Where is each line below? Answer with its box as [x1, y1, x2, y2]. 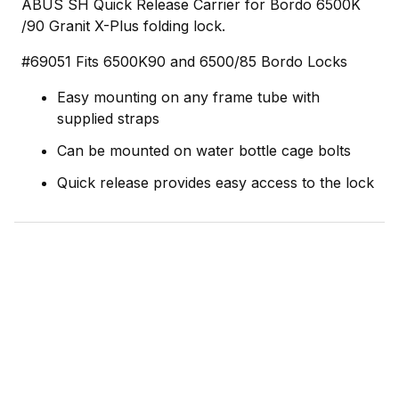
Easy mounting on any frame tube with [57, 87, 320, 106]
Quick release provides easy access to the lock [57, 173, 374, 191]
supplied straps [57, 109, 159, 127]
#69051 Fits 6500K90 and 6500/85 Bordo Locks [21, 52, 347, 70]
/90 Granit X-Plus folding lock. [21, 16, 225, 35]
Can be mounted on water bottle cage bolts [57, 141, 351, 159]
